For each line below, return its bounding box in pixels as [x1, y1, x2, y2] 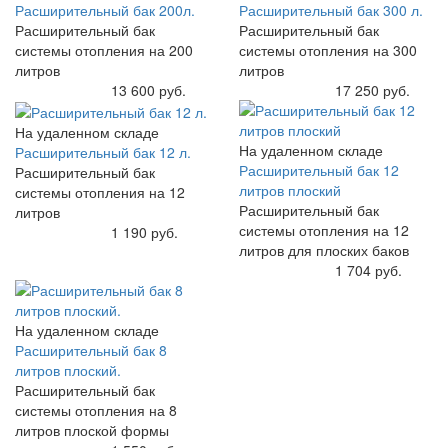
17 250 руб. [334, 79, 410, 100]
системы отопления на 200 [15, 39, 193, 60]
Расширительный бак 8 [15, 339, 167, 360]
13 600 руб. [110, 79, 186, 100]
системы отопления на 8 [15, 399, 177, 420]
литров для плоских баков [239, 239, 409, 260]
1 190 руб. [110, 221, 178, 242]
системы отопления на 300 [239, 39, 417, 60]
